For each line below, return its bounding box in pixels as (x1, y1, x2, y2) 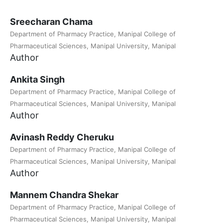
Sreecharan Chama (10, 16, 93, 27)
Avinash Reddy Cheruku (10, 132, 114, 143)
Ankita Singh (10, 74, 65, 85)
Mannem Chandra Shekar (10, 190, 118, 201)
